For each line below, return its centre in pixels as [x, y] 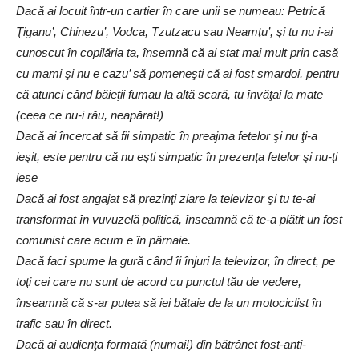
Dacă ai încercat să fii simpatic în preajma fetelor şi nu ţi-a [167, 136]
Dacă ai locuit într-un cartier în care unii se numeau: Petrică [170, 11]
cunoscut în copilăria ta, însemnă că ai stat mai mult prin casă [177, 52]
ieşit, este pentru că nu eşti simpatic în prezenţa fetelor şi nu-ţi [177, 157]
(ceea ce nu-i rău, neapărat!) [90, 115]
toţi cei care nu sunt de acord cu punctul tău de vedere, [159, 282]
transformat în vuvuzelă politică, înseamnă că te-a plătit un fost [179, 219]
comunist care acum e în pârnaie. [103, 240]
